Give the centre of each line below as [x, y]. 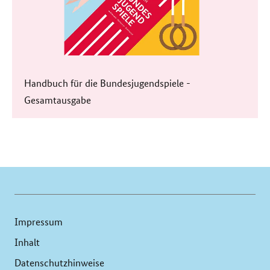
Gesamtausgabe [58, 99]
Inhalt [27, 242]
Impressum [39, 222]
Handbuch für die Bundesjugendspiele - [107, 83]
